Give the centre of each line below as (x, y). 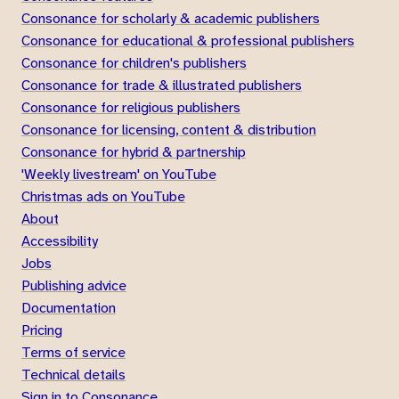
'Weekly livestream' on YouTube (119, 174)
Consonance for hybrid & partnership (134, 151)
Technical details (73, 374)
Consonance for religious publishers (131, 107)
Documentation (69, 307)
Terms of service (73, 352)
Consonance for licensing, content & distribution (169, 129)
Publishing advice (74, 285)
